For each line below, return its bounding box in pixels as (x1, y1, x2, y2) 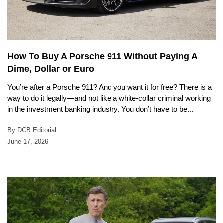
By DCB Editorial (7, 126, 56, 134)
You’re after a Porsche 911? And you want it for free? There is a (7, 82, 212, 91)
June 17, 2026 (7, 137, 48, 145)
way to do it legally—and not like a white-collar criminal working (7, 93, 211, 102)
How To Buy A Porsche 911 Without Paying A (7, 51, 197, 61)
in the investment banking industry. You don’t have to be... (7, 104, 193, 113)
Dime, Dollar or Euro (7, 63, 94, 74)
